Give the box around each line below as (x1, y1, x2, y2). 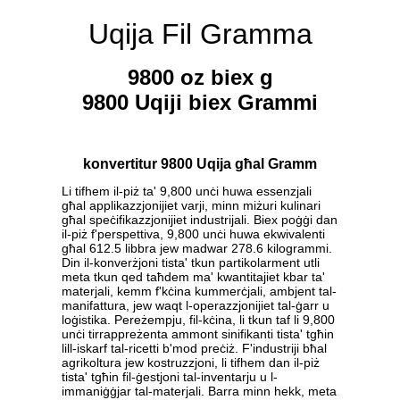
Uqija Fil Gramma (87, 18, 312, 50)
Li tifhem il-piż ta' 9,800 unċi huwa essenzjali (62, 184, 312, 199)
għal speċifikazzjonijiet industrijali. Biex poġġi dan (62, 212, 337, 228)
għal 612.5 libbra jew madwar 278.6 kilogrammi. (62, 241, 332, 256)
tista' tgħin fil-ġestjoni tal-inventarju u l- (62, 370, 278, 385)
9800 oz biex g (127, 65, 273, 90)
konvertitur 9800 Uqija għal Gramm (83, 156, 317, 172)
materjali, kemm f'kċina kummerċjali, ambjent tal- (62, 284, 337, 299)
